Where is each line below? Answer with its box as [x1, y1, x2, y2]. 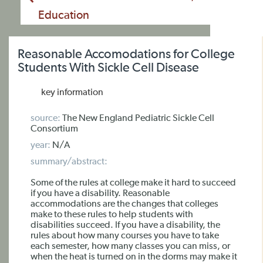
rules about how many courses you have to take [31, 231, 219, 241]
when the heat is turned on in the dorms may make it [31, 252, 237, 262]
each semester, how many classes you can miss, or [31, 242, 230, 251]
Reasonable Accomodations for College [18, 48, 235, 61]
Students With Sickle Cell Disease [18, 62, 199, 75]
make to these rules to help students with [31, 210, 193, 220]
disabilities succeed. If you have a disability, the [31, 221, 220, 230]
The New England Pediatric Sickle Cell [60, 114, 214, 123]
